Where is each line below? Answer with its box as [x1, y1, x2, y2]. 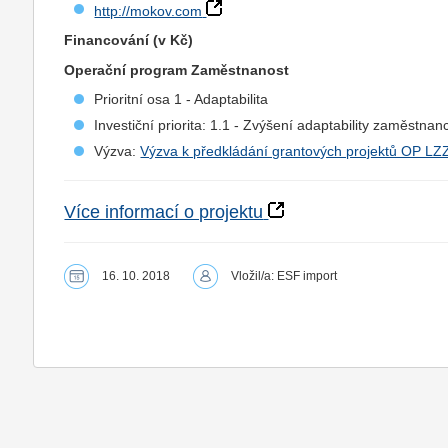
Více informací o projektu [64, 202, 264, 222]
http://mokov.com [94, 3, 203, 19]
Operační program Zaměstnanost [64, 62, 290, 78]
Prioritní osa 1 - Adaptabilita [94, 91, 269, 107]
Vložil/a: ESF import [231, 269, 338, 283]
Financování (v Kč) [64, 32, 194, 48]
